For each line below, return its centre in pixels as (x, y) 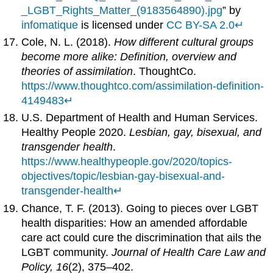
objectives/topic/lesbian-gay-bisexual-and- (123, 176)
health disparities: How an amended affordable (135, 223)
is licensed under (122, 25)
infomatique (50, 25)
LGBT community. (67, 252)
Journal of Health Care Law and (189, 252)
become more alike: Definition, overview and (129, 56)
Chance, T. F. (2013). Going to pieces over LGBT (140, 208)
